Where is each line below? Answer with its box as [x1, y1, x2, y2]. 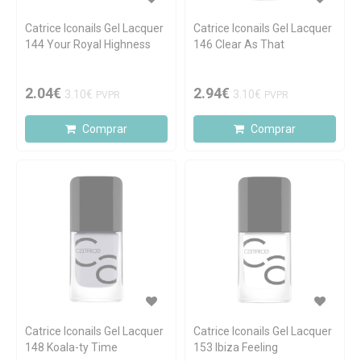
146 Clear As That [193, 38, 284, 51]
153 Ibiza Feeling [193, 341, 278, 354]
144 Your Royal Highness [25, 38, 151, 51]
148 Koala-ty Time [25, 341, 118, 354]
